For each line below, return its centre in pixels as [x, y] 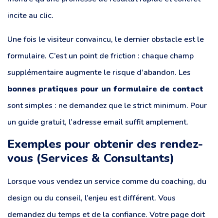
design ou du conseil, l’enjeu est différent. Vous [91, 198]
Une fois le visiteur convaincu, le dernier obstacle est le [106, 39]
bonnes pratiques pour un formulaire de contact [105, 89]
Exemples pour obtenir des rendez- [105, 144]
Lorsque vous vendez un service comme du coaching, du [107, 182]
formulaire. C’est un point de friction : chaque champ [100, 56]
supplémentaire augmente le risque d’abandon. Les [99, 72]
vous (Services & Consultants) [91, 158]
